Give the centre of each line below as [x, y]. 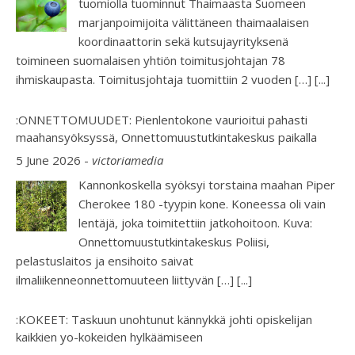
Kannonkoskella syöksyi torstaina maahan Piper [207, 184]
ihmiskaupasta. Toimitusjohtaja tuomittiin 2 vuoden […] [165, 80]
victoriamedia [128, 160]
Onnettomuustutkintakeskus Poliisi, [174, 241]
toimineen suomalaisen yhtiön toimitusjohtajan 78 [151, 61]
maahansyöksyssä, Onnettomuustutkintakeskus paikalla [166, 137]
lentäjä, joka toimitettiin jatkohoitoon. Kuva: [195, 222]
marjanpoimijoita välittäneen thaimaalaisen [194, 23]
